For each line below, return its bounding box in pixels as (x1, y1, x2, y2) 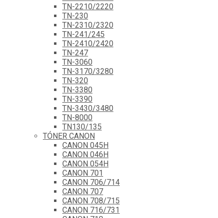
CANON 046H (62, 149, 109, 159)
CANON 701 (62, 168, 103, 178)
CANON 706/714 (62, 177, 120, 187)
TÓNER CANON (43, 131, 95, 141)
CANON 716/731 (62, 205, 120, 215)
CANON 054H (62, 159, 109, 168)
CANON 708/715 (62, 196, 120, 205)
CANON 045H (62, 140, 109, 150)
